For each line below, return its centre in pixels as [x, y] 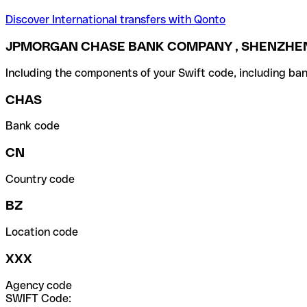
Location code [42, 232]
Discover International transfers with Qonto [115, 20]
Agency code [39, 285]
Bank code [33, 126]
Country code [40, 179]
